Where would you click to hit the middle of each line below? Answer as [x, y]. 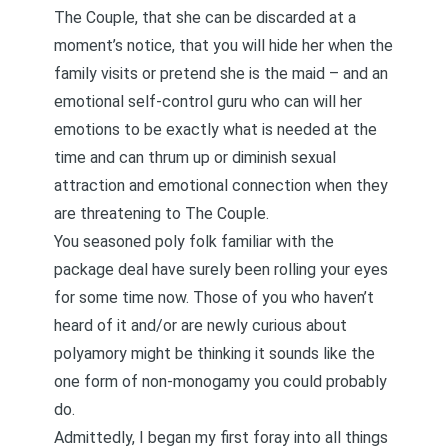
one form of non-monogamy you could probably [220, 381]
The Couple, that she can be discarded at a [205, 17]
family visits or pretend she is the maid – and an [221, 73]
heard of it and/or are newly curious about [200, 325]
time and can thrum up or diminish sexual [195, 157]
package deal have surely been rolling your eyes [221, 269]
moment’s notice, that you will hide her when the [223, 45]
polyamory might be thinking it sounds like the [214, 353]
